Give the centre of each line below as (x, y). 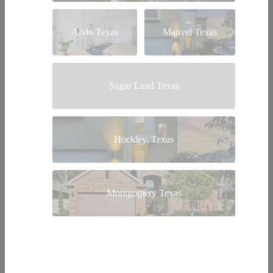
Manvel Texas (190, 32)
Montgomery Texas (144, 193)
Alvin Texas (95, 32)
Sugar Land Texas (144, 85)
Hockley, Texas (144, 139)
